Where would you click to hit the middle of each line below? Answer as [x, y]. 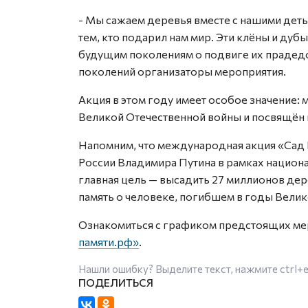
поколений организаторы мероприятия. [182, 71]
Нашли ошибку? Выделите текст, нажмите [179, 269]
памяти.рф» [109, 242]
